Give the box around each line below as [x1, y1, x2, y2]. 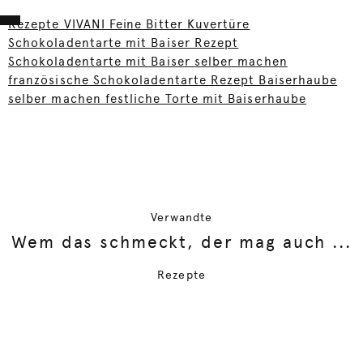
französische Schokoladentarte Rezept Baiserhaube [8, 73, 338, 88]
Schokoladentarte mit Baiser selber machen [8, 54, 288, 70]
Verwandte [150, 211, 213, 224]
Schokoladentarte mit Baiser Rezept [8, 36, 239, 51]
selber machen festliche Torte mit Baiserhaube [8, 92, 307, 107]
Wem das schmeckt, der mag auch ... [11, 232, 352, 253]
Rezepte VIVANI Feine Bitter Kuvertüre [8, 17, 250, 32]
